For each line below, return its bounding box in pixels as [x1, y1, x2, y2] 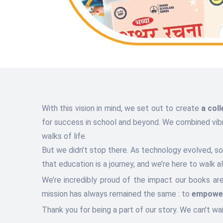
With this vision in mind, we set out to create [42, 103, 202, 113]
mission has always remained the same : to [42, 189, 192, 199]
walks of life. [42, 131, 87, 141]
